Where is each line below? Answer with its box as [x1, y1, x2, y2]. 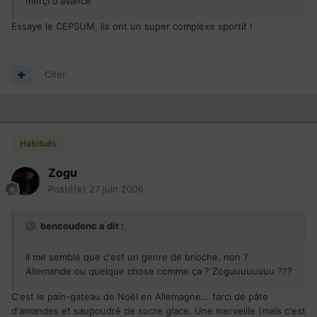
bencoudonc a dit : [38, 219, 124, 231]
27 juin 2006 [89, 183, 144, 195]
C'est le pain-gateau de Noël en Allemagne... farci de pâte [11, 290, 268, 302]
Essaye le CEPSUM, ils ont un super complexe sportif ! [11, 20, 253, 32]
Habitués [20, 137, 56, 149]
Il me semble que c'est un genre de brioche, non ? [25, 250, 248, 263]
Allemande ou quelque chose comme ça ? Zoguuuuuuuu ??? [25, 265, 292, 277]
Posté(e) [48, 183, 89, 195]
